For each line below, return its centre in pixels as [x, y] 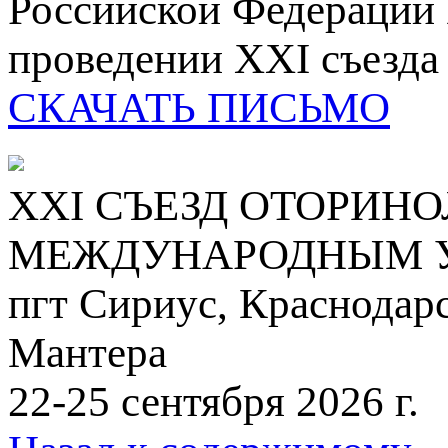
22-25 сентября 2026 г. [213, 402]
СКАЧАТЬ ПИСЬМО [199, 108]
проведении [121, 59]
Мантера [87, 353]
